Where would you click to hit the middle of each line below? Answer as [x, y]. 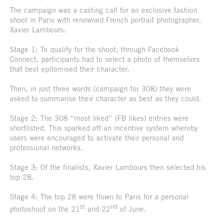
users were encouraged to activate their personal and [97, 137]
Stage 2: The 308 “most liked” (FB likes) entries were [99, 118]
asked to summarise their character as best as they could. [106, 98]
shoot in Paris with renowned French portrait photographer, [106, 19]
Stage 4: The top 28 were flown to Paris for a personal [99, 196]
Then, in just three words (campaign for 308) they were [100, 88]
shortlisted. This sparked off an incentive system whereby [104, 127]
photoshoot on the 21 [45, 208]
